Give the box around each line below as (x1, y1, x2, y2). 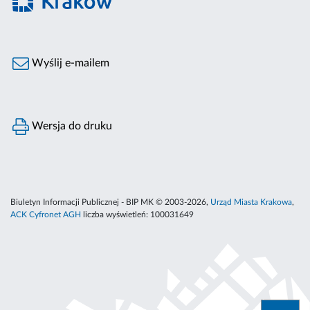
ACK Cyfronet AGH (10, 210, 81, 219)
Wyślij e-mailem (29, 57, 110, 69)
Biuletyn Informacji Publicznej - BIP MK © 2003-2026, (10, 198, 210, 207)
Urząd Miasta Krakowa (210, 198, 292, 207)
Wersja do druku (29, 120, 113, 132)
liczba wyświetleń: (81, 210, 150, 219)
